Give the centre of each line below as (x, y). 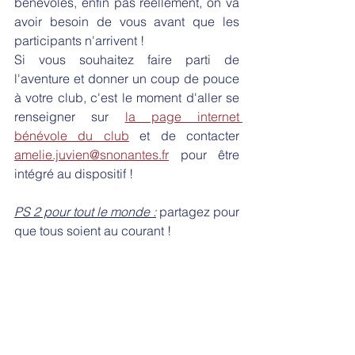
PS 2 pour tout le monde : (85, 212)
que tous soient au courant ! (94, 231)
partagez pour (198, 212)
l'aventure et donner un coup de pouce (127, 79)
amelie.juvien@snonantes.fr (92, 155)
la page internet (182, 117)
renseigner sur (70, 117)
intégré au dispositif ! (75, 174)
